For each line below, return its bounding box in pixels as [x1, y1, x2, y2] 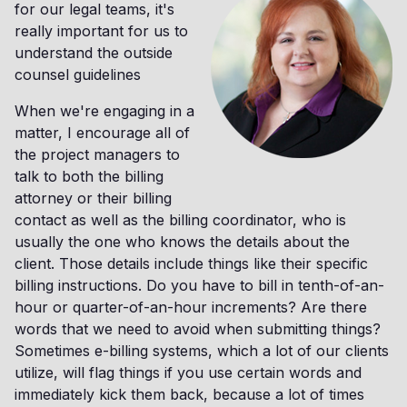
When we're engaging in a [15, 102, 194, 121]
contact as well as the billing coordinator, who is [15, 211, 346, 230]
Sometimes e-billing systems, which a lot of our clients [15, 342, 389, 361]
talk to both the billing [15, 167, 164, 186]
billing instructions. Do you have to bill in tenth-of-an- [15, 276, 384, 295]
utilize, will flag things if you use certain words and [15, 363, 362, 382]
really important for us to [15, 22, 188, 41]
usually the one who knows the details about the [15, 233, 350, 252]
